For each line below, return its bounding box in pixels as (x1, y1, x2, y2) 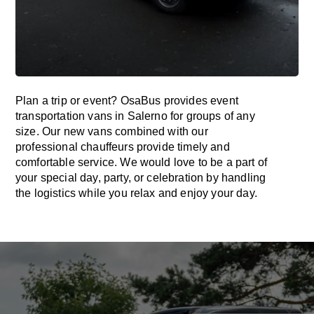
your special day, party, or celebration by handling (15, 172, 266, 184)
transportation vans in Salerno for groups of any (15, 110, 255, 122)
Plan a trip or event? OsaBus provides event (15, 95, 238, 107)
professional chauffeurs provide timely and (15, 141, 230, 153)
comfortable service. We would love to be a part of (15, 156, 268, 168)
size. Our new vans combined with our (15, 125, 208, 137)
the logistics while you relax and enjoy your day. (15, 187, 257, 199)
